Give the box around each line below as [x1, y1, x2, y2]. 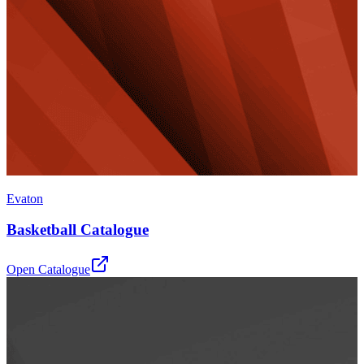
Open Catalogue [6, 262, 90, 277]
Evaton [6, 191, 43, 206]
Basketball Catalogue [6, 221, 149, 239]
